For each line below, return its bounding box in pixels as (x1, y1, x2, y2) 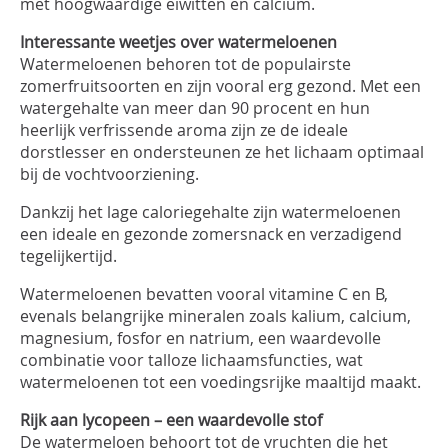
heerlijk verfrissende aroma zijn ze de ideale (20, 119, 348, 141)
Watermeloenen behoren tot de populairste (20, 53, 351, 75)
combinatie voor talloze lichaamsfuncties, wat (20, 349, 363, 371)
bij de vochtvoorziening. (20, 163, 199, 185)
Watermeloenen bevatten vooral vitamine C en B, (20, 283, 388, 305)
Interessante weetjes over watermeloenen (20, 31, 337, 53)
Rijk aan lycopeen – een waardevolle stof (20, 409, 322, 431)
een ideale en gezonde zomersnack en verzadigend (20, 223, 402, 245)
